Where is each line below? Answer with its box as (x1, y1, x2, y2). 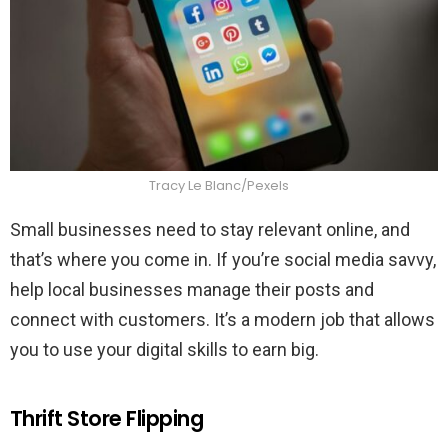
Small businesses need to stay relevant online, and (10, 218, 410, 240)
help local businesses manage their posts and (10, 278, 374, 300)
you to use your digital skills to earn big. (10, 338, 319, 360)
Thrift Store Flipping (10, 403, 203, 433)
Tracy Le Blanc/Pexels (149, 175, 289, 195)
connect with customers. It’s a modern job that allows (10, 308, 435, 330)
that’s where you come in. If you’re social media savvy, (10, 248, 436, 270)
